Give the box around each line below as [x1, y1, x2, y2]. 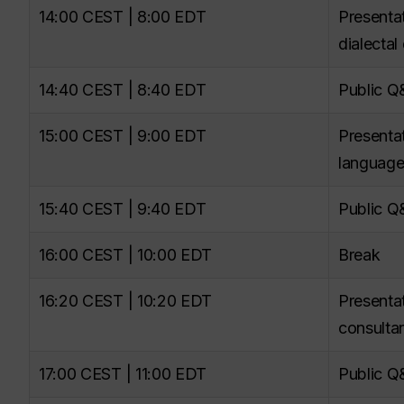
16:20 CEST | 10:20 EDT [39, 290, 216, 310]
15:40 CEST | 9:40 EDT [39, 198, 211, 218]
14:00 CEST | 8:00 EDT [39, 6, 211, 26]
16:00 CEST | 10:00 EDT [39, 244, 216, 264]
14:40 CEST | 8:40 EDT [39, 79, 211, 99]
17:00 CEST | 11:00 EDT [39, 363, 211, 383]
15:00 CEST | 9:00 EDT [39, 125, 211, 145]
